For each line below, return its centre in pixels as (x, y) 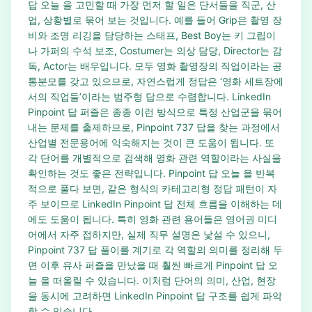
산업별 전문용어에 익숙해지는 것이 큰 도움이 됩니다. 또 (151, 142)
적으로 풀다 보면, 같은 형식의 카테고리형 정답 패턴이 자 (153, 188)
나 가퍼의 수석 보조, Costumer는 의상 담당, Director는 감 (155, 50)
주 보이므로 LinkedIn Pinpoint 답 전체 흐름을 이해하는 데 (155, 204)
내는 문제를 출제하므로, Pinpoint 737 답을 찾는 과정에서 (154, 127)
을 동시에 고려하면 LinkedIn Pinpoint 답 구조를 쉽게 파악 (155, 296)
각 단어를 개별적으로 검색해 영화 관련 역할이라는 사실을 (155, 158)
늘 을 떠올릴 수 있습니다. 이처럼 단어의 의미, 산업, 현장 (152, 280)
